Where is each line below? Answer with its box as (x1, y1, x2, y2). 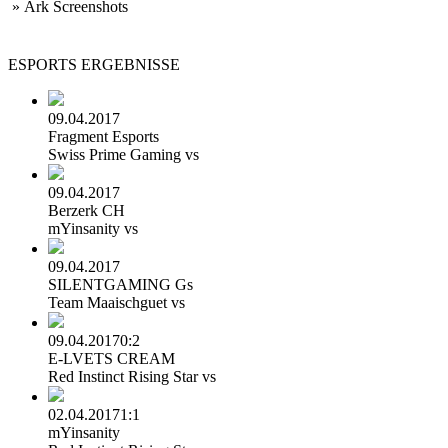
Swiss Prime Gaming (48, 146, 185, 163)
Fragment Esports (48, 128, 159, 145)
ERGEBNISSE (81, 56, 180, 73)
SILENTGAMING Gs (48, 276, 193, 293)
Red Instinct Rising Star (48, 368, 202, 385)
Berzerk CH (48, 202, 125, 219)
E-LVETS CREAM (48, 350, 175, 367)
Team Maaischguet (48, 294, 171, 311)
